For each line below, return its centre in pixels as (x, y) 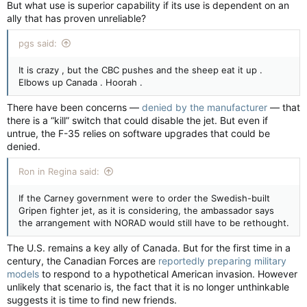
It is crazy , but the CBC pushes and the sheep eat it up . (140, 70)
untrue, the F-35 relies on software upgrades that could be (138, 133)
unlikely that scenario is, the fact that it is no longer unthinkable (148, 286)
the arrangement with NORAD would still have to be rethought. (154, 222)
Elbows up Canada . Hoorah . (81, 82)
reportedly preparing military (222, 260)
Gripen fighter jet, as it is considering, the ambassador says (146, 210)
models (23, 273)
